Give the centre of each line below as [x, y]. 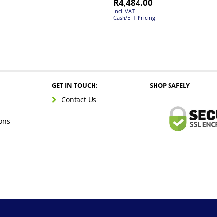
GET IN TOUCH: [75, 85]
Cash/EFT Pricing [134, 18]
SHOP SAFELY [170, 85]
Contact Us [79, 100]
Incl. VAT [124, 11]
